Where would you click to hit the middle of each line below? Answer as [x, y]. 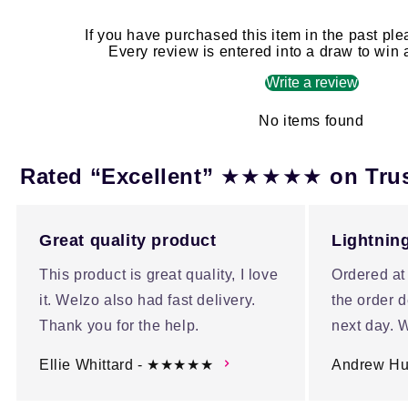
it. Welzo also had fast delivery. [148, 300]
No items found [311, 120]
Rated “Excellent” [120, 176]
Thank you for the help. [119, 325]
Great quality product [128, 240]
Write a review [311, 82]
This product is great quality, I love [159, 274]
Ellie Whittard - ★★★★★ [127, 364]
